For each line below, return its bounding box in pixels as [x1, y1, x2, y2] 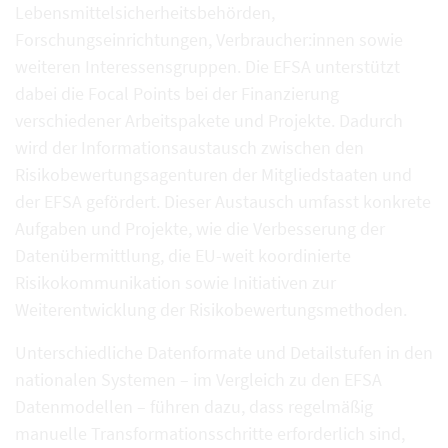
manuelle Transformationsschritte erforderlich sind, [15, 422, 405, 445]
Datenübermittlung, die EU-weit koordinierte [15, 244, 351, 267]
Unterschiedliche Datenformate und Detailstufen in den [15, 341, 433, 364]
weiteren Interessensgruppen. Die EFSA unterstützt [15, 55, 400, 78]
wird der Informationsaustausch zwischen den [15, 136, 364, 159]
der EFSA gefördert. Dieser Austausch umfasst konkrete [15, 190, 431, 213]
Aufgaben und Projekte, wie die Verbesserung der [15, 217, 385, 240]
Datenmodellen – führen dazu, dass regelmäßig [15, 395, 373, 418]
